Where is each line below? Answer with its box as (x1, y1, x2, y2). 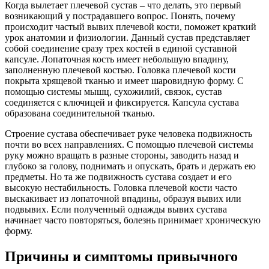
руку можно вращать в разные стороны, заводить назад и (5, 150, 239, 160)
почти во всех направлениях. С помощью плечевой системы (5, 139, 253, 150)
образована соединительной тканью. (5, 107, 155, 118)
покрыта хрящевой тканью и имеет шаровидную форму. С (5, 75, 244, 86)
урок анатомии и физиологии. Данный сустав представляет (5, 32, 250, 43)
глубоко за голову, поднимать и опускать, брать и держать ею (5, 160, 256, 171)
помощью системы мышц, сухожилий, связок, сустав (5, 86, 222, 97)
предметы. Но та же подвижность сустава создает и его (5, 171, 232, 182)
